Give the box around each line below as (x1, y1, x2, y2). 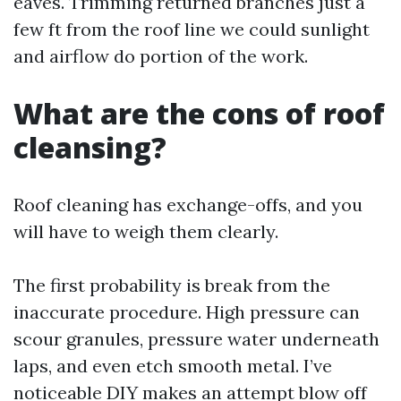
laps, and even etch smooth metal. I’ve (13, 354, 332, 377)
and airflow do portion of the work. (13, 45, 308, 67)
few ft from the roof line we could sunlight (13, 18, 370, 40)
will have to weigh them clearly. (13, 220, 278, 243)
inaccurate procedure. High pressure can (13, 301, 360, 323)
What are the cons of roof (13, 94, 385, 132)
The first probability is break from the (13, 274, 330, 296)
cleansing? (13, 128, 166, 166)
